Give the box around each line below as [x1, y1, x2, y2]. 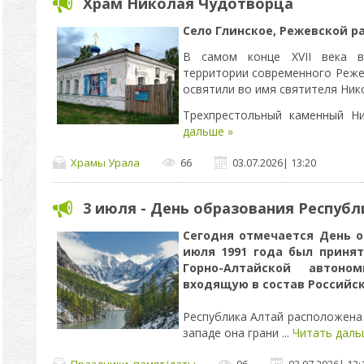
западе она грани [182, 325, 282, 340]
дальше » [182, 123, 233, 139]
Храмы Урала [70, 154, 140, 170]
